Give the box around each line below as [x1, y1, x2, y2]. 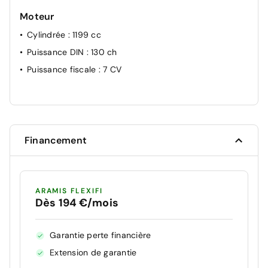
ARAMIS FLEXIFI [35, 186, 103, 196]
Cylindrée [27, 29, 68, 41]
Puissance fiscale [27, 64, 99, 75]
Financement [25, 134, 87, 147]
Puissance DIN [27, 47, 87, 58]
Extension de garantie [50, 247, 137, 258]
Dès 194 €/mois [35, 196, 118, 211]
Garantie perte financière [50, 230, 151, 241]
